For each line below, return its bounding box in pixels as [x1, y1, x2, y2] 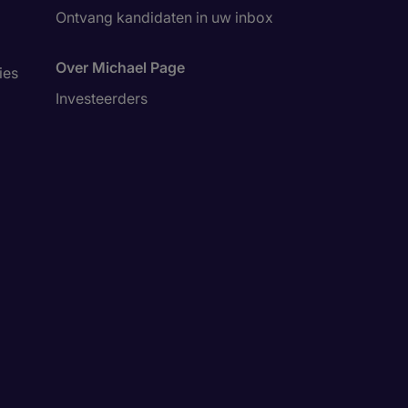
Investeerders [56, 89, 148, 107]
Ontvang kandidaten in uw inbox [56, 8, 273, 26]
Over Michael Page [56, 58, 185, 76]
